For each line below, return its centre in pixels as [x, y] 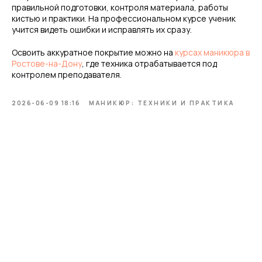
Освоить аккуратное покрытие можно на [93, 52]
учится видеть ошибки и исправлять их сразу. [102, 30]
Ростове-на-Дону [47, 63]
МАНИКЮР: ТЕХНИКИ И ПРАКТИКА [162, 103]
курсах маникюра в [212, 52]
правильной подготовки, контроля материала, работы [120, 7]
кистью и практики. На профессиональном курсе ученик [124, 18]
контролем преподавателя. [67, 75]
